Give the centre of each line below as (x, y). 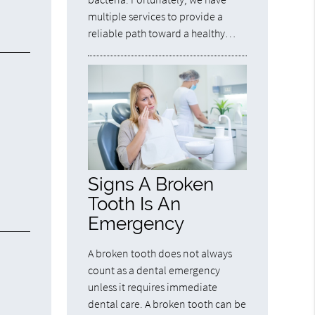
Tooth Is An (135, 203)
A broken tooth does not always (160, 253)
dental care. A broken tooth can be (167, 303)
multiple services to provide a (156, 16)
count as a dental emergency (154, 270)
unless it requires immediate (153, 287)
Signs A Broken (151, 184)
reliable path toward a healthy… (162, 33)
